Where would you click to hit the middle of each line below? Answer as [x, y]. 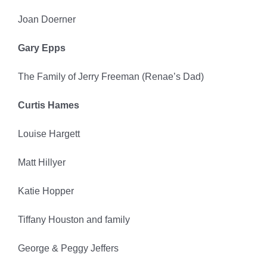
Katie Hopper [46, 191]
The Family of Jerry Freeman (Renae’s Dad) [111, 77]
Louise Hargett [49, 134]
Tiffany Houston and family [74, 220]
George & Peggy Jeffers [68, 249]
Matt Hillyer [41, 163]
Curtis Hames [48, 105]
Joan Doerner [46, 20]
